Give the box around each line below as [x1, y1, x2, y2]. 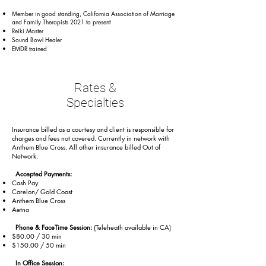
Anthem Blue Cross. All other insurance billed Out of [12, 142, 160, 151]
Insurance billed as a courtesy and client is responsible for [12, 125, 174, 134]
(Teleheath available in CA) [92, 223, 171, 232]
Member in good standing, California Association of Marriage [12, 9, 175, 18]
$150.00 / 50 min [12, 240, 66, 249]
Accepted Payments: [15, 169, 72, 178]
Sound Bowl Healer [12, 35, 62, 44]
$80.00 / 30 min [12, 232, 62, 240]
